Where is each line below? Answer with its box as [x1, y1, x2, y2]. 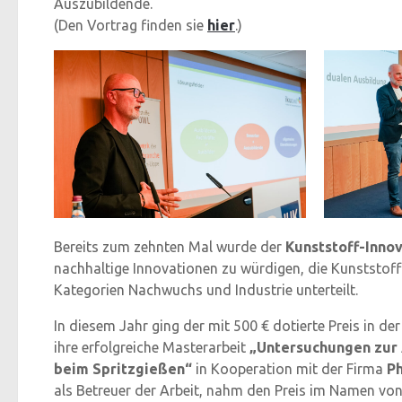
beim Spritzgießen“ [54, 361, 196, 378]
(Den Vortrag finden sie [54, 16, 207, 33]
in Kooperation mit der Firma [196, 361, 383, 378]
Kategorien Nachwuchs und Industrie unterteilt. [54, 282, 358, 299]
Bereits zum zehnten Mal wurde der [54, 239, 285, 256]
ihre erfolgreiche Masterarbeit [54, 339, 249, 356]
